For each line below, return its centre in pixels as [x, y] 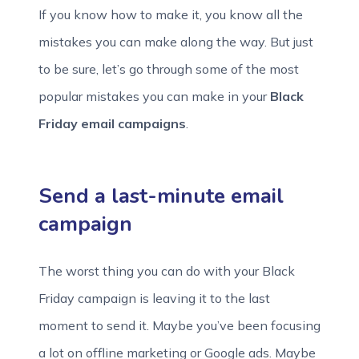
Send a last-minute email [161, 196]
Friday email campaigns [112, 123]
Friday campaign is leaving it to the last [154, 298]
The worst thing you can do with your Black [167, 271]
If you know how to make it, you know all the [171, 14]
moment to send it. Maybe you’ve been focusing [179, 325]
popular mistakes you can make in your [154, 96]
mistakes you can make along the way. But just [176, 42]
